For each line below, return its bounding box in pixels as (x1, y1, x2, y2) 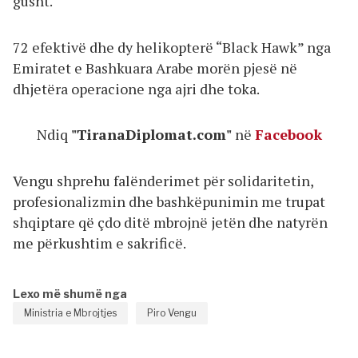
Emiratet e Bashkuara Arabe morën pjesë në (13, 58, 297, 78)
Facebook (254, 125, 322, 145)
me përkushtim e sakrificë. (13, 233, 186, 253)
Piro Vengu (147, 307, 197, 320)
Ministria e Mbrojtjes (24, 307, 117, 320)
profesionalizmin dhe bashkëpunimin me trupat (13, 191, 325, 211)
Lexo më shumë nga (13, 287, 127, 301)
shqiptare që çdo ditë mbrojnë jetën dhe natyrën (13, 212, 328, 232)
